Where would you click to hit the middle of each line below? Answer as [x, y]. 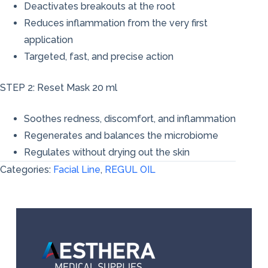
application [48, 40]
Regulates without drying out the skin [107, 153]
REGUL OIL [130, 170]
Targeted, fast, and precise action [99, 57]
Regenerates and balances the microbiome [121, 136]
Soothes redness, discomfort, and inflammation [130, 119]
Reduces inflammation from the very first [116, 23]
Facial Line [77, 170]
